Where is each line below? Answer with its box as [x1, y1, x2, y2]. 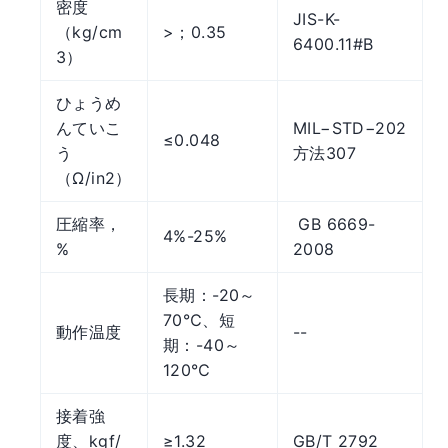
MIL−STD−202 [293, 117, 407, 138]
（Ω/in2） [56, 167, 132, 188]
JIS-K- [293, 8, 341, 29]
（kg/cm [56, 21, 123, 42]
